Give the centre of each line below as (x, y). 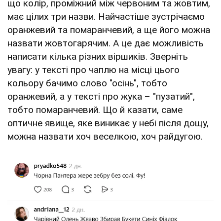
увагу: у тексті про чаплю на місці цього (93, 70)
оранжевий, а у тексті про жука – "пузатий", (101, 97)
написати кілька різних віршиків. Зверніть (98, 57)
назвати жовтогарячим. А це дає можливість (106, 43)
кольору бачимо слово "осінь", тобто (87, 83)
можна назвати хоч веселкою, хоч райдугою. (105, 137)
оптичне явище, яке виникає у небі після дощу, (108, 123)
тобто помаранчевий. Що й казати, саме (95, 110)
